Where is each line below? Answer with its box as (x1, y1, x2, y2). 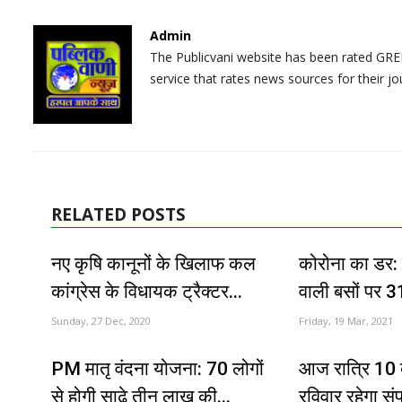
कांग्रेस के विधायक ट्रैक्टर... (51, 280, 242, 302)
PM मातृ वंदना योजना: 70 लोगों (51, 357, 264, 380)
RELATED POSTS (51, 202, 186, 226)
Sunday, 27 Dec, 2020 (51, 313, 151, 328)
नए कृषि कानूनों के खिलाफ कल (51, 252, 256, 275)
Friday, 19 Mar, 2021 (298, 313, 393, 328)
